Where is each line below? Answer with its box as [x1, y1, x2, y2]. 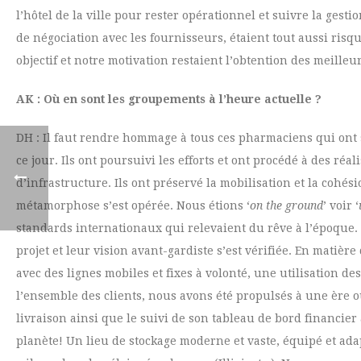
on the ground [250, 199, 323, 212]
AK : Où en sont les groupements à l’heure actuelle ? [16, 93, 322, 106]
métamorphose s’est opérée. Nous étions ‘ [16, 199, 250, 212]
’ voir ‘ [323, 199, 359, 212]
